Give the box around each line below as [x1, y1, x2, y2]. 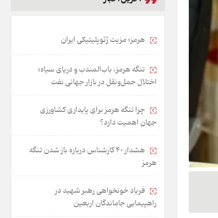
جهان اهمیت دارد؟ [100, 117, 157, 128]
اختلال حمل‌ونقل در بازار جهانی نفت [51, 76, 157, 88]
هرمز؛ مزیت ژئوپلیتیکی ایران [61, 34, 146, 46]
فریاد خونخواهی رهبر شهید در [55, 185, 146, 197]
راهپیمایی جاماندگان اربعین [73, 198, 157, 209]
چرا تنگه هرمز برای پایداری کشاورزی [40, 104, 146, 116]
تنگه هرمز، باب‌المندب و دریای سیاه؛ [38, 64, 146, 75]
